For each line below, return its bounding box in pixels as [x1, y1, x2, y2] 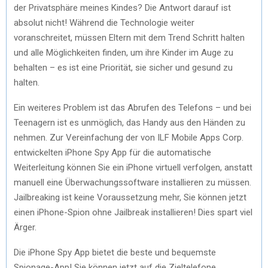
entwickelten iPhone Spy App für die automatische [14, 147, 211, 158]
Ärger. [14, 221, 36, 233]
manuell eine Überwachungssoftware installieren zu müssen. [14, 176, 251, 188]
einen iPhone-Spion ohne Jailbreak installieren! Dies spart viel [14, 206, 252, 218]
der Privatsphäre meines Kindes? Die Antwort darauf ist [14, 2, 231, 13]
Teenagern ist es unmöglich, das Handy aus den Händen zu [14, 117, 245, 128]
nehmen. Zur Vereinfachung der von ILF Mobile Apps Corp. [14, 132, 243, 143]
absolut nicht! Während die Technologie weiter [14, 17, 194, 28]
